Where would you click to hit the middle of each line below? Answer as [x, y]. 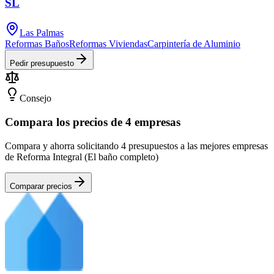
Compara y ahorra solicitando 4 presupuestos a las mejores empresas [136, 146]
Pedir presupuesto [42, 64]
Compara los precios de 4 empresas [93, 122]
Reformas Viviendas [108, 44]
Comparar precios [41, 186]
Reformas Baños [37, 44]
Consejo [35, 98]
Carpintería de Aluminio [194, 44]
